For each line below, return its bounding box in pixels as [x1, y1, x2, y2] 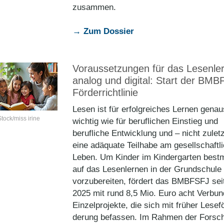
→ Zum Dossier [72, 26, 134, 36]
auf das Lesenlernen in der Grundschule [72, 164, 221, 174]
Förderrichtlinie [72, 87, 138, 98]
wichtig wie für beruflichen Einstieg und [72, 116, 218, 126]
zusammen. [72, 2, 116, 12]
